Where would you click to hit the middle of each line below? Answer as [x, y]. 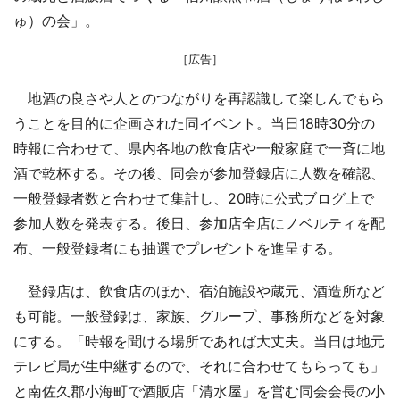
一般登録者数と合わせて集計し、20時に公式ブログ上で [194, 198]
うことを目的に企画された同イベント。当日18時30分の [194, 123]
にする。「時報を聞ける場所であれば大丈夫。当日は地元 [199, 341]
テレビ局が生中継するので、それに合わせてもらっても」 [199, 366]
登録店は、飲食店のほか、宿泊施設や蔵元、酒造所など [199, 291]
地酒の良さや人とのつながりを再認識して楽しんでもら [199, 98]
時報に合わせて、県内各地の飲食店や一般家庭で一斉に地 [199, 148]
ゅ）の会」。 [56, 20]
